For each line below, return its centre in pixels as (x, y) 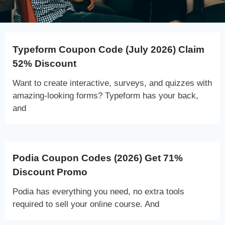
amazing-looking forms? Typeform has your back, (105, 95)
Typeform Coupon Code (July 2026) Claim (108, 49)
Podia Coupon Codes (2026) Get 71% (98, 158)
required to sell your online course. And (86, 204)
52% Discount (44, 63)
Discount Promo (50, 172)
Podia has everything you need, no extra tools (98, 191)
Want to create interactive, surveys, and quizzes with (112, 83)
